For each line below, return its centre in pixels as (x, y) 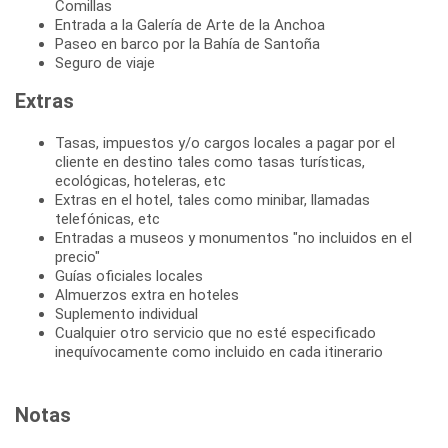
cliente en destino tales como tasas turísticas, (210, 162)
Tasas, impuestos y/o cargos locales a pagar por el (225, 143)
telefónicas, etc (107, 219)
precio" (77, 257)
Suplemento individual (126, 314)
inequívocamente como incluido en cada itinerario (219, 352)
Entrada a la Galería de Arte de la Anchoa (190, 25)
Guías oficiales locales (129, 276)
